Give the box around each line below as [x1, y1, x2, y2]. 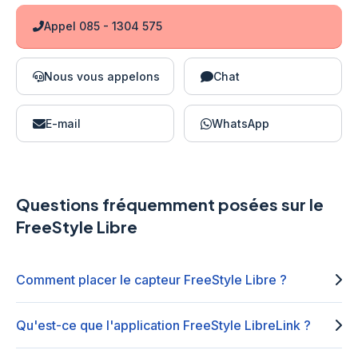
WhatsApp [212, 117, 269, 130]
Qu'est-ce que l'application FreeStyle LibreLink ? [16, 317, 311, 333]
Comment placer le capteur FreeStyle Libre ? [16, 272, 287, 288]
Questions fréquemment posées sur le [16, 194, 324, 214]
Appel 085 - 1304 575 [44, 19, 162, 33]
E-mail [46, 117, 81, 130]
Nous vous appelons [44, 70, 160, 83]
